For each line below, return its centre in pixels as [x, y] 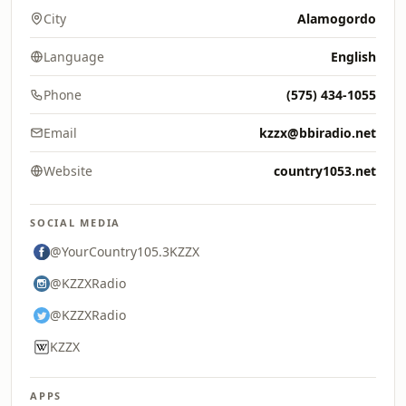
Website [68, 171]
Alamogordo [337, 19]
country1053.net [325, 171]
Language [74, 57]
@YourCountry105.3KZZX [125, 251]
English [353, 57]
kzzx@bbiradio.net [318, 133]
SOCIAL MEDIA [76, 222]
